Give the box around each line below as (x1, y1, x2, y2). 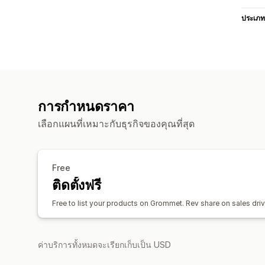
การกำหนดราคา (38, 98, 134, 115)
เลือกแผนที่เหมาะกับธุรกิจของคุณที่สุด (38, 117, 195, 130)
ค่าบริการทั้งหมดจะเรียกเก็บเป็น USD (38, 239, 171, 250)
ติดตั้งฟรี (52, 176, 101, 193)
